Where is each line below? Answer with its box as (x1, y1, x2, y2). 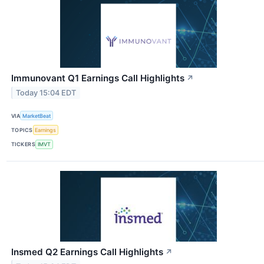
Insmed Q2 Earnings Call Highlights (11, 246, 163, 258)
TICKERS (11, 141, 36, 148)
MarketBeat (22, 112, 51, 119)
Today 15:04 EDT (16, 88, 77, 97)
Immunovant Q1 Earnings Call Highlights (11, 72, 184, 84)
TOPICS (11, 126, 33, 133)
